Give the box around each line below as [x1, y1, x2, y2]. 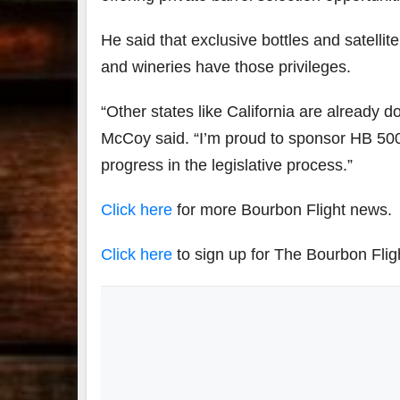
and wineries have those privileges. [101, 57, 351, 76]
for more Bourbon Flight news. [172, 200, 392, 219]
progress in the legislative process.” [101, 155, 353, 174]
